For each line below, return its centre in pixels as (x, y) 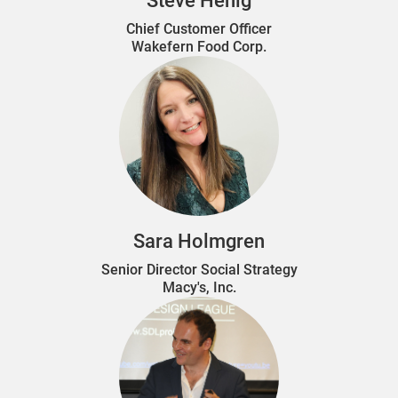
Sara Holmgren (199, 241)
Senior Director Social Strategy (199, 269)
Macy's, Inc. (199, 287)
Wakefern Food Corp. (199, 46)
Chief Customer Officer (199, 28)
